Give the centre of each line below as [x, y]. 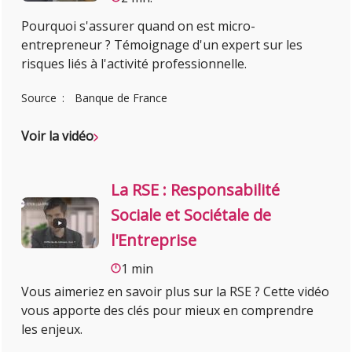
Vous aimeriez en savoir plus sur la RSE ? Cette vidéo [176, 292]
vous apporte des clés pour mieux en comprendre [168, 311]
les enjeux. [52, 330]
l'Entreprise [154, 240]
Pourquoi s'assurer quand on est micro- [139, 26]
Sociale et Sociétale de [191, 215]
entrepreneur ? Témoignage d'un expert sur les [162, 45]
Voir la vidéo [58, 136]
